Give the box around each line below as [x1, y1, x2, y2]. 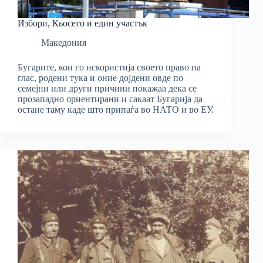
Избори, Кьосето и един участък [18, 18, 147, 29]
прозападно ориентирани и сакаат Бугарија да [18, 94, 203, 104]
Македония [41, 38, 86, 48]
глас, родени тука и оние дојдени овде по [18, 73, 183, 83]
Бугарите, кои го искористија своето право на [18, 62, 201, 73]
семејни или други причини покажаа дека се [18, 83, 197, 94]
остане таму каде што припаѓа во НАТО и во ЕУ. [18, 104, 214, 115]
